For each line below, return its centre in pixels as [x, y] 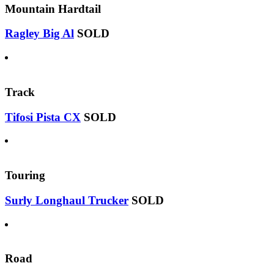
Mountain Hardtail [53, 9]
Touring [25, 176]
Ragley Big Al [39, 34]
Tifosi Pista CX [43, 117]
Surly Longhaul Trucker [67, 200]
